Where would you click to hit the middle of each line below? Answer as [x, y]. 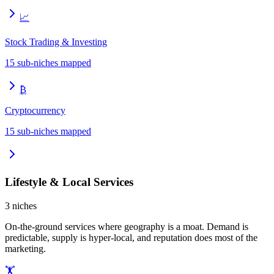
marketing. [25, 248]
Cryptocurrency [35, 111]
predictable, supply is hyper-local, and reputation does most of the [131, 237]
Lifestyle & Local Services [69, 182]
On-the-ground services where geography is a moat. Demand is [127, 226]
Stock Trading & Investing [56, 42]
